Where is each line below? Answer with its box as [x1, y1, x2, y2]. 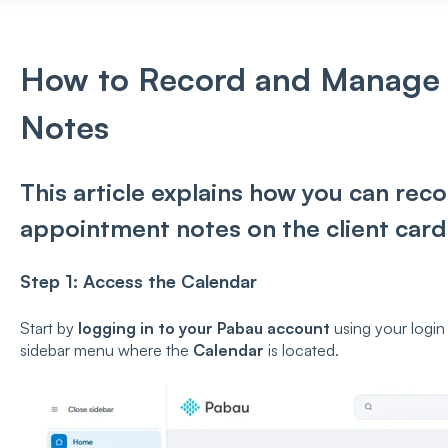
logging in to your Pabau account [77, 318, 330, 339]
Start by [19, 318, 78, 339]
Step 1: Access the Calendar [19, 270, 257, 293]
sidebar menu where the [19, 340, 193, 361]
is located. [263, 340, 343, 361]
